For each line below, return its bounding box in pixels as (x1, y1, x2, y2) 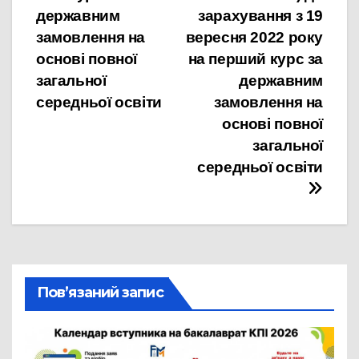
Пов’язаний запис (37, 284, 163, 302)
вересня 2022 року (185, 29, 323, 46)
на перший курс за (188, 50, 323, 68)
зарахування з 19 (198, 7, 323, 25)
